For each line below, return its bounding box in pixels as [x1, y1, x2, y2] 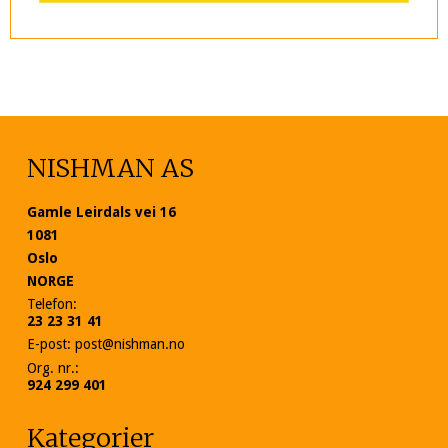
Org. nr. [27, 359, 75, 376]
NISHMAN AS [27, 152, 194, 185]
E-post [27, 335, 67, 352]
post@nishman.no [75, 335, 185, 352]
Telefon [27, 295, 73, 312]
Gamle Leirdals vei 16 [27, 203, 176, 220]
